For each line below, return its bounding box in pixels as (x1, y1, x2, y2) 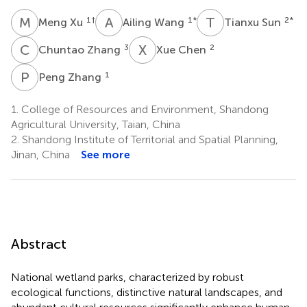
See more (81, 147, 130, 161)
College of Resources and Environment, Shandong (19, 102, 269, 116)
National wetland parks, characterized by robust (11, 270, 244, 284)
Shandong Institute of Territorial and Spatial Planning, (19, 132, 278, 146)
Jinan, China (11, 147, 70, 161)
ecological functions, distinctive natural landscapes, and (11, 285, 282, 299)
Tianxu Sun (224, 15, 284, 29)
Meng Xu (38, 15, 86, 29)
